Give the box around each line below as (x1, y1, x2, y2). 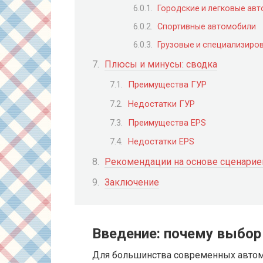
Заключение (104, 176, 159, 188)
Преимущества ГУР (128, 79, 207, 90)
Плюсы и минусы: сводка (104, 59, 217, 70)
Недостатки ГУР (128, 98, 195, 109)
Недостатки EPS (128, 136, 194, 147)
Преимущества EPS (128, 117, 206, 129)
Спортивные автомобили (157, 22, 256, 32)
